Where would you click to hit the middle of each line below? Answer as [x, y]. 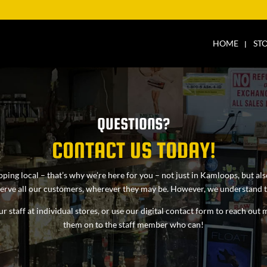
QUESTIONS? [133, 123]
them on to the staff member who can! [133, 224]
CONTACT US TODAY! [133, 150]
